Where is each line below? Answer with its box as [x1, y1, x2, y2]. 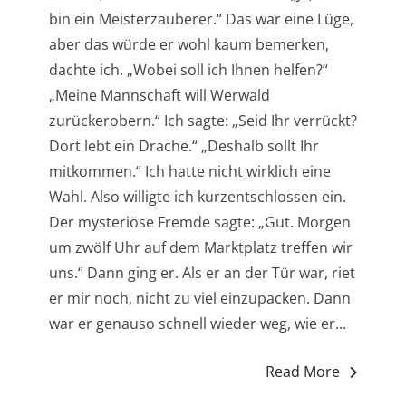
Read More [266, 362, 341, 382]
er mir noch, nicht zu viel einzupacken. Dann [48, 288, 351, 309]
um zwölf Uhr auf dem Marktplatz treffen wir [48, 237, 353, 258]
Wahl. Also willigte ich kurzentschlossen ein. [48, 187, 346, 208]
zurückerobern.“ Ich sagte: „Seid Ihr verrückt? [48, 111, 357, 131]
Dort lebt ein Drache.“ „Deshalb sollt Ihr [48, 136, 319, 157]
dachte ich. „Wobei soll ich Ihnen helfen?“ [48, 60, 328, 81]
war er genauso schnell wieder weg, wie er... [48, 314, 346, 334]
